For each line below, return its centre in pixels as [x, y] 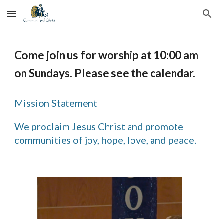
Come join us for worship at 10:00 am [107, 55]
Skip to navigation [181, 18]
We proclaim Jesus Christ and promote [99, 126]
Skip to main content [43, 18]
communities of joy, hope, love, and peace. [105, 140]
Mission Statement [56, 103]
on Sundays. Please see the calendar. [105, 73]
